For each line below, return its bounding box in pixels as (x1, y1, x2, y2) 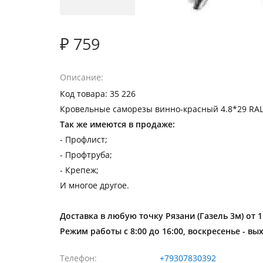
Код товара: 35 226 (60, 88, 136, 99)
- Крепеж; (60, 164, 99, 176)
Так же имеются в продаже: (60, 119, 175, 130)
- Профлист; (60, 134, 107, 145)
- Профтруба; (60, 149, 112, 160)
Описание (60, 72, 101, 83)
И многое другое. (60, 180, 129, 191)
